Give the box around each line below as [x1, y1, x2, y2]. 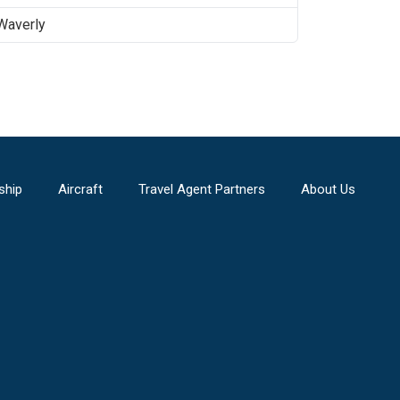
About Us [300, 181, 355, 197]
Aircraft [57, 181, 103, 197]
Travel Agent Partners [137, 181, 265, 197]
